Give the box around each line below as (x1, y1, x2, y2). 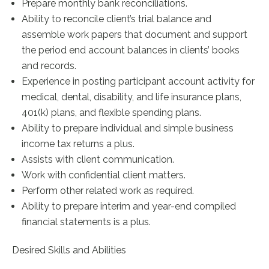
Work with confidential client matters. (22, 169, 186, 181)
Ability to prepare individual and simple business (22, 122, 234, 134)
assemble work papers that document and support (22, 29, 248, 40)
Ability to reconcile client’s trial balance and (22, 13, 212, 25)
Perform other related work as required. (22, 185, 195, 196)
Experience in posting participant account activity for (22, 76, 255, 87)
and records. (22, 60, 77, 71)
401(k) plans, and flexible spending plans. (22, 107, 202, 118)
